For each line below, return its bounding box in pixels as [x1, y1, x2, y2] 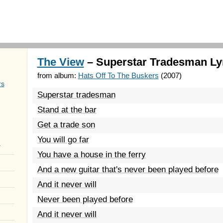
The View [37, 56, 84, 68]
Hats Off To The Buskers [78, 71, 159, 80]
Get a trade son [37, 120, 95, 129]
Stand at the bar [37, 105, 97, 114]
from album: [37, 71, 78, 80]
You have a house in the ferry [37, 150, 146, 159]
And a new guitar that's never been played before [37, 165, 219, 174]
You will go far [37, 135, 89, 144]
